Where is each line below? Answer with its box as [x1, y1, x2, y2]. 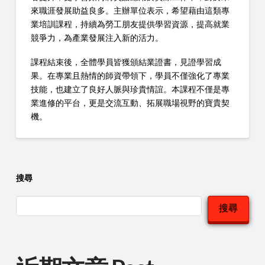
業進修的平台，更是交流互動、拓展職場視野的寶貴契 [30, 98, 230, 108]
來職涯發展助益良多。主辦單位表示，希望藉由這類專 [30, 5, 230, 15]
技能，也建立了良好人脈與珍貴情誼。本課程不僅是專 [30, 84, 230, 95]
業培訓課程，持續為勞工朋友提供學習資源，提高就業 [30, 18, 230, 29]
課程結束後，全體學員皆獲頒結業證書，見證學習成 [30, 57, 221, 67]
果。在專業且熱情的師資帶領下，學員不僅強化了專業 [30, 70, 230, 81]
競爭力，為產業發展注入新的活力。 [30, 32, 163, 43]
